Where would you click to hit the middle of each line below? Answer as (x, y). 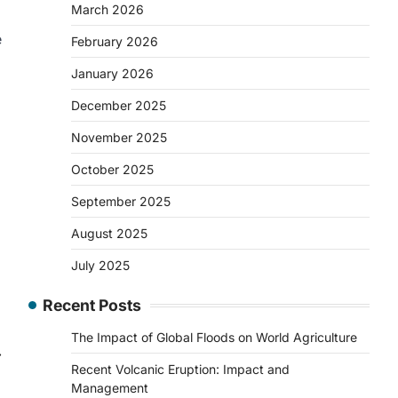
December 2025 (119, 105)
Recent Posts (92, 305)
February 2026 (115, 41)
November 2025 (119, 137)
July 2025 (100, 265)
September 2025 (121, 201)
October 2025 (112, 169)
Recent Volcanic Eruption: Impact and (180, 369)
